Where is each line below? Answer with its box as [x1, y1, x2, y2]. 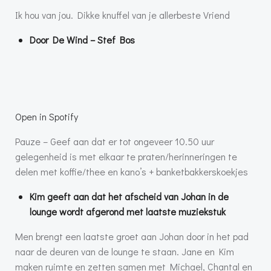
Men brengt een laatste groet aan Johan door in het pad [15, 230, 249, 243]
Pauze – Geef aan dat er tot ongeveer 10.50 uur [15, 135, 214, 148]
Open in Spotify [15, 110, 78, 123]
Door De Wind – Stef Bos [30, 33, 135, 47]
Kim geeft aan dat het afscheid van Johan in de [30, 190, 229, 203]
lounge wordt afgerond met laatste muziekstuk [30, 205, 226, 218]
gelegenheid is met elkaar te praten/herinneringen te [15, 150, 237, 163]
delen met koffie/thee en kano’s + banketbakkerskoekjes [15, 165, 248, 178]
